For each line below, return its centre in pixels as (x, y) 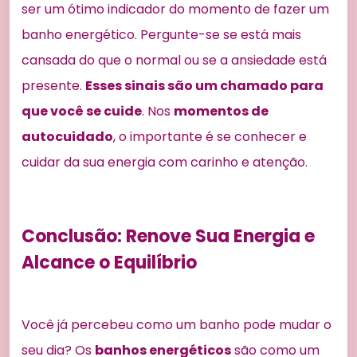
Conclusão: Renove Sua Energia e (168, 236)
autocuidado (67, 136)
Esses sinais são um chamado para (204, 85)
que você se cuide (82, 111)
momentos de (221, 111)
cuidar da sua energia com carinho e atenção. (165, 162)
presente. (53, 85)
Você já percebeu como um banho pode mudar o (177, 324)
